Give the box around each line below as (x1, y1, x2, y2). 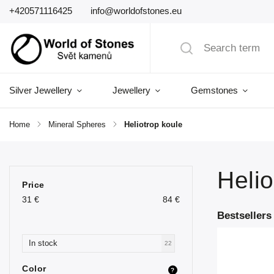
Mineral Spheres (48, 120, 106, 129)
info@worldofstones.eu (91, 6, 182, 16)
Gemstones (191, 85, 238, 95)
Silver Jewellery (9, 85, 72, 95)
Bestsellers (217, 210, 272, 221)
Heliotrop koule (124, 120, 182, 129)
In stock (29, 239, 57, 248)
